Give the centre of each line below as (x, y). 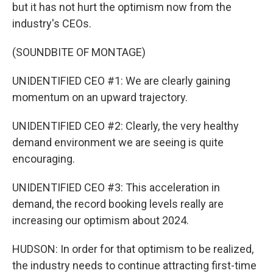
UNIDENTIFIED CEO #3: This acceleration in (116, 187)
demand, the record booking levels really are (118, 204)
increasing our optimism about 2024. (101, 220)
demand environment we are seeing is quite (118, 142)
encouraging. (44, 159)
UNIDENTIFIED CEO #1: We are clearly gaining (121, 81)
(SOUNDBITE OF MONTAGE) (79, 52)
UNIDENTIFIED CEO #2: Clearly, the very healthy (126, 126)
